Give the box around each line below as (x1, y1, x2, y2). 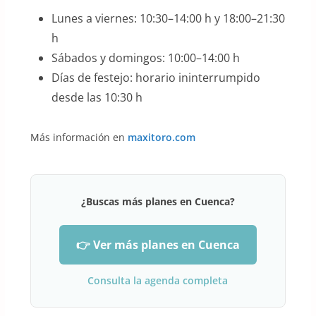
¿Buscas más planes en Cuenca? (80, 195, 235, 209)
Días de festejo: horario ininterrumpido (51, 70, 260, 86)
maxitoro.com (127, 130, 195, 145)
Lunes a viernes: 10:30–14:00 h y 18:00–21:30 (51, 11, 285, 27)
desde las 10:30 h (51, 90, 142, 106)
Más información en (30, 130, 128, 145)
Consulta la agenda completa (87, 274, 229, 288)
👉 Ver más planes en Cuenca (75, 237, 240, 253)
